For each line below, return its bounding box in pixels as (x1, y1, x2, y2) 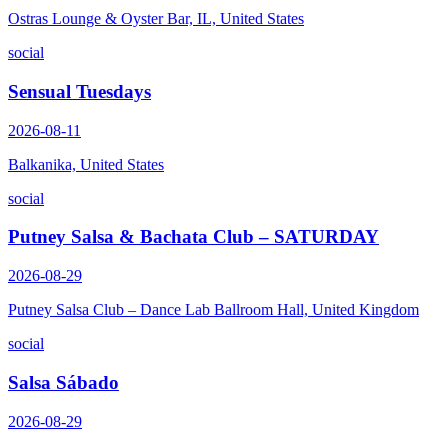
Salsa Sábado (8, 371, 119, 393)
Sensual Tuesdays (8, 80, 151, 102)
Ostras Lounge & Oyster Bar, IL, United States (8, 10, 304, 28)
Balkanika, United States (8, 155, 164, 173)
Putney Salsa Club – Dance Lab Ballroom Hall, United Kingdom (8, 301, 419, 319)
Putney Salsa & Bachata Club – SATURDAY (8, 226, 379, 248)
